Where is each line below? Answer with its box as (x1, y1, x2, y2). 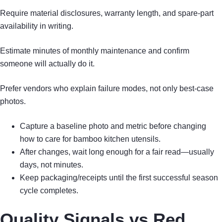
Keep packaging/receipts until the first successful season (20, 173, 218, 182)
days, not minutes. (20, 161, 83, 169)
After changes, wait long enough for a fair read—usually (20, 148, 214, 157)
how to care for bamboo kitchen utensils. (20, 135, 161, 144)
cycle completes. (20, 186, 78, 195)
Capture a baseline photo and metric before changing (20, 122, 206, 131)
